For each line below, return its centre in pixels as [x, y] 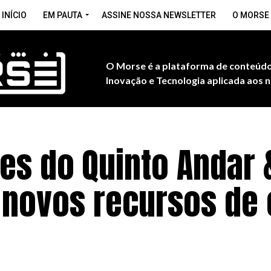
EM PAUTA [63, 15]
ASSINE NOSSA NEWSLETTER [159, 15]
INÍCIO [14, 15]
